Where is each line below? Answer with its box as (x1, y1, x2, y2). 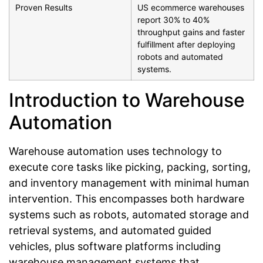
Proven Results (15, 2, 72, 13)
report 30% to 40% (137, 15, 210, 25)
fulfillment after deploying (137, 39, 235, 50)
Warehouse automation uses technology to (9, 145, 222, 158)
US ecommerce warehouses (137, 2, 244, 13)
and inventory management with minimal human (9, 177, 249, 190)
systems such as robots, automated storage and (9, 208, 249, 221)
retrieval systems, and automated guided (9, 224, 211, 237)
